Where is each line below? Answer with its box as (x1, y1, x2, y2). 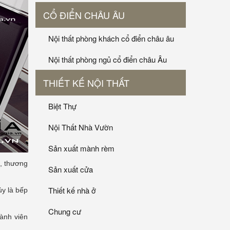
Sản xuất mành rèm (48, 143, 114, 154)
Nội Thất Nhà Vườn (48, 122, 113, 133)
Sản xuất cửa (48, 164, 93, 175)
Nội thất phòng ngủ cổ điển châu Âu (48, 54, 167, 65)
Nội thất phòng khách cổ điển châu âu (48, 33, 174, 44)
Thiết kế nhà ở (48, 185, 96, 196)
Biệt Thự (48, 101, 76, 112)
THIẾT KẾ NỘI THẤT (43, 76, 129, 90)
